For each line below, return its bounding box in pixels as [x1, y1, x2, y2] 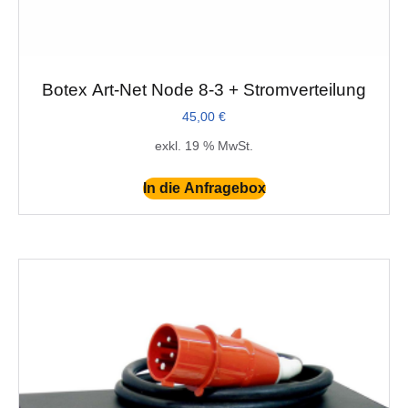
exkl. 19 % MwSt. [155, 138, 253, 153]
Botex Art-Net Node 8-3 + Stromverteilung [42, 79, 366, 99]
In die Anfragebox [142, 179, 266, 196]
